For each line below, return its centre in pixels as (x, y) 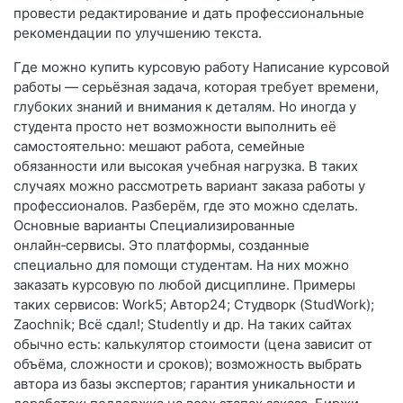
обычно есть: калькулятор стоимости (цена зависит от (193, 345)
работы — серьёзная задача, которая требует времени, (196, 87)
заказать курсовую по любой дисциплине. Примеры (184, 285)
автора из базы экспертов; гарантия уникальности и (184, 384)
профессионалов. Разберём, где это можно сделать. (186, 206)
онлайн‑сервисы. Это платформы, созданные (161, 246)
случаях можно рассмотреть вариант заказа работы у (189, 186)
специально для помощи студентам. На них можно (181, 265)
